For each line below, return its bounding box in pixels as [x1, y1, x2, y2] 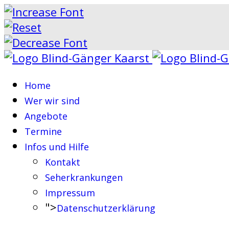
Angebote [25, 110, 67, 122]
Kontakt [45, 156, 80, 168]
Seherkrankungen [45, 171, 123, 184]
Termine [25, 125, 62, 138]
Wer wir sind [25, 95, 80, 107]
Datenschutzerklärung [57, 202, 155, 214]
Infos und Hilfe [25, 141, 89, 153]
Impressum [45, 187, 95, 199]
